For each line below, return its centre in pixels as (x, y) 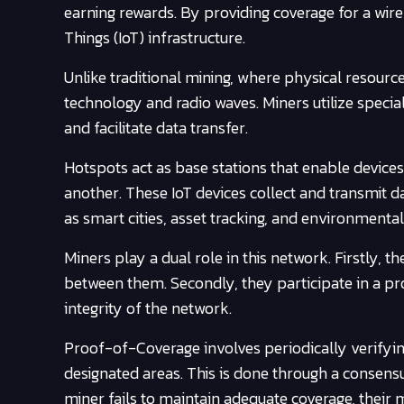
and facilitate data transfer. (156, 128)
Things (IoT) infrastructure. (155, 38)
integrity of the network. (148, 308)
